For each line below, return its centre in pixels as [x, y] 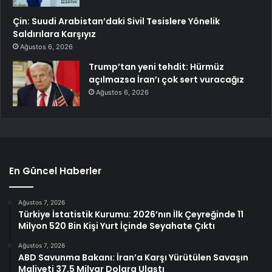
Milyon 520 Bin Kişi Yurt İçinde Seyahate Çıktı [117, 226]
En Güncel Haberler [55, 171]
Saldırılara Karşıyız [54, 34]
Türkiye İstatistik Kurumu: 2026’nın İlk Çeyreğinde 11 [131, 215]
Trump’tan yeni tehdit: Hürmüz [156, 67]
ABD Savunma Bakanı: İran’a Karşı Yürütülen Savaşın [133, 258]
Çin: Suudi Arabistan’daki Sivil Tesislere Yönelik [116, 22]
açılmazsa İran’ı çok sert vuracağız [166, 80]
